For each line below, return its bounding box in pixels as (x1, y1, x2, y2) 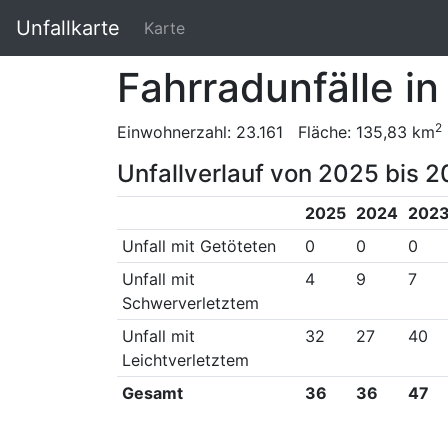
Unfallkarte (16, 16, 120, 40)
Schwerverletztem (121, 293, 259, 313)
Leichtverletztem (121, 350, 249, 370)
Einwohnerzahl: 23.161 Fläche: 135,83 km (117, 122, 435, 142)
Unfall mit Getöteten (121, 236, 276, 256)
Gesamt (121, 383, 183, 403)
